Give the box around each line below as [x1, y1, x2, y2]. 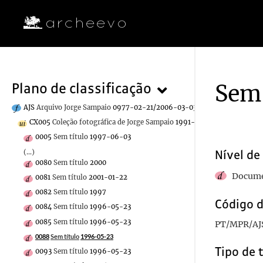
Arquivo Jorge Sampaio [36, 103, 111, 112]
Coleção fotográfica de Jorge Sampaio [52, 118, 174, 127]
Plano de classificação [12, 80, 151, 97]
